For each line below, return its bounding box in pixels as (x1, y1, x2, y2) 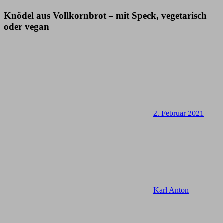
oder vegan (4, 21, 49, 32)
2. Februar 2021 (153, 109, 204, 118)
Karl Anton (153, 186, 189, 195)
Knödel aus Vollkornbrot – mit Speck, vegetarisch (4, 10, 207, 21)
